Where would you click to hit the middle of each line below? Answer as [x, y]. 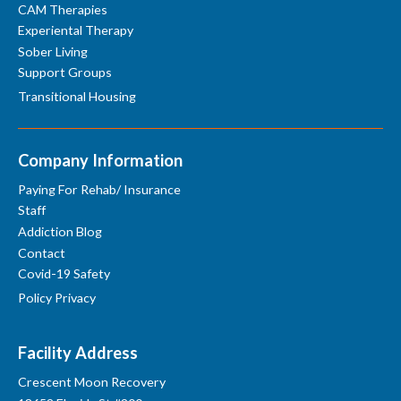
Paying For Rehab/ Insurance [99, 189]
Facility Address [78, 352]
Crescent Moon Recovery [92, 381]
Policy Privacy [57, 297]
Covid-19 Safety [64, 274]
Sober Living [53, 51]
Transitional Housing [77, 96]
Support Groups [65, 73]
